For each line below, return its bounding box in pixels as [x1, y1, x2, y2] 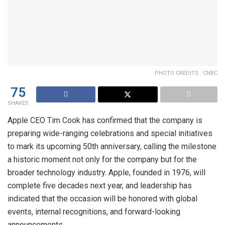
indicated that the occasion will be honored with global [8, 193, 197, 203]
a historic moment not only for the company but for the [8, 154, 197, 164]
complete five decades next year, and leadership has [8, 180, 192, 190]
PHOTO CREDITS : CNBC [155, 68, 217, 77]
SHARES [8, 98, 29, 107]
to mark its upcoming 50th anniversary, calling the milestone [8, 141, 216, 151]
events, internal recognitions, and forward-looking [8, 206, 180, 216]
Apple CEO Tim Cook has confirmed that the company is [8, 115, 202, 125]
